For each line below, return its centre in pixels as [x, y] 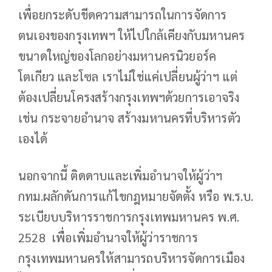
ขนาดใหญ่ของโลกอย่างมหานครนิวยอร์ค [117, 56]
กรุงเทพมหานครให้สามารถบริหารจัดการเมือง [132, 258]
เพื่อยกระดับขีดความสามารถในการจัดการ [123, 14]
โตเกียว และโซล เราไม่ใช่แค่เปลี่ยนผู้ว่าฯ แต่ [128, 76]
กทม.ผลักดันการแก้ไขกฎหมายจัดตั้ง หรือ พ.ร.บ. [136, 196]
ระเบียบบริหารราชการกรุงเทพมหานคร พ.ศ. [129, 216]
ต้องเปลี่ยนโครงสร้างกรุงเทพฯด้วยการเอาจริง [129, 97]
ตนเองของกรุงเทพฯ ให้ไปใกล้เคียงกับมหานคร [132, 35]
